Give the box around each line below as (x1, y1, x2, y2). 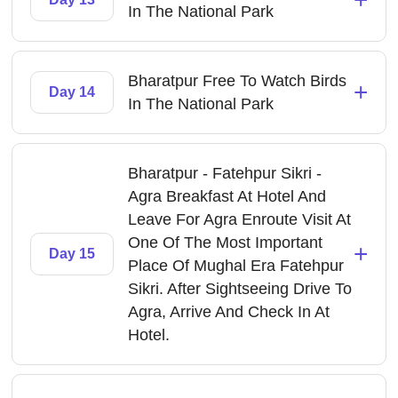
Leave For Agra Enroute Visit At (128, 211, 352, 228)
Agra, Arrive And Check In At (128, 303, 330, 321)
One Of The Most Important (128, 234, 323, 251)
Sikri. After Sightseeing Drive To (128, 280, 353, 298)
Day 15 (49, 246, 96, 261)
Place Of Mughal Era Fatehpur (128, 257, 345, 275)
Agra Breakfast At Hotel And (128, 187, 327, 205)
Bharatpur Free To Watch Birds (128, 72, 347, 90)
